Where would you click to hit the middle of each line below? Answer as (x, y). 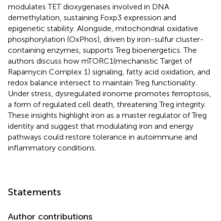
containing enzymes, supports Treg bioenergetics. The (102, 50)
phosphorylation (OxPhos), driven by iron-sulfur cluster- (106, 39)
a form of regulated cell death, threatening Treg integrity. (107, 104)
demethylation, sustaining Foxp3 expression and (92, 17)
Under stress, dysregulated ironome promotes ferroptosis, (110, 93)
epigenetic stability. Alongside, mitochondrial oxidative (103, 28)
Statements (35, 192)
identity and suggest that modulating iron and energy (101, 126)
